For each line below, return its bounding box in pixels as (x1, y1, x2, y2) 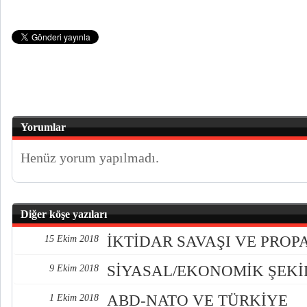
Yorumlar (21, 121, 66, 133)
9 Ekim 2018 (49, 263, 99, 273)
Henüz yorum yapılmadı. (21, 150, 159, 165)
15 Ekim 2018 (45, 234, 99, 244)
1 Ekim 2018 (49, 293, 99, 303)
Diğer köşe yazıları (21, 208, 107, 220)
